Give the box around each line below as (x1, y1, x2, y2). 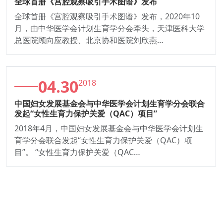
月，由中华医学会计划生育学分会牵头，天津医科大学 (14, 22, 205, 34)
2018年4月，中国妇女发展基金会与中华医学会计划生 (14, 122, 203, 134)
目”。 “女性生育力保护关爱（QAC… (14, 146, 140, 158)
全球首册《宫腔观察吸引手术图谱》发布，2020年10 (14, 10, 200, 22)
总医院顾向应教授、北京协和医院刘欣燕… (14, 34, 164, 46)
